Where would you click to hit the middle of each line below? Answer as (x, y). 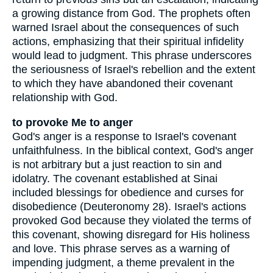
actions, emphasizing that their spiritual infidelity (128, 42)
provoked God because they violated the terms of (132, 220)
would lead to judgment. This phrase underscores (132, 56)
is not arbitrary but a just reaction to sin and (117, 164)
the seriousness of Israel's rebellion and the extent (134, 70)
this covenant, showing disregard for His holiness (131, 234)
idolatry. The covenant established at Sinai (115, 178)
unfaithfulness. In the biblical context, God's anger (133, 150)
